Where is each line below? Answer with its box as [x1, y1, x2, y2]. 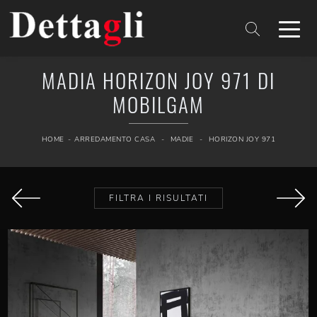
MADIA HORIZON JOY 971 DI [42, 65, 275, 95]
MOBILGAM [113, 89, 204, 119]
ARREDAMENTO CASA [74, 134, 156, 144]
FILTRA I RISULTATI [108, 192, 208, 204]
